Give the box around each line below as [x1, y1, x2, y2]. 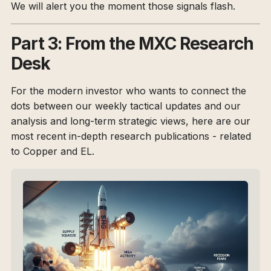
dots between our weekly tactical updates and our [11, 100, 241, 113]
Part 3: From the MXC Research [11, 33, 253, 54]
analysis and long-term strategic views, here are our [11, 115, 250, 128]
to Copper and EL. [11, 145, 94, 158]
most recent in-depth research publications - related [11, 130, 251, 143]
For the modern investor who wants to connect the [11, 85, 246, 97]
